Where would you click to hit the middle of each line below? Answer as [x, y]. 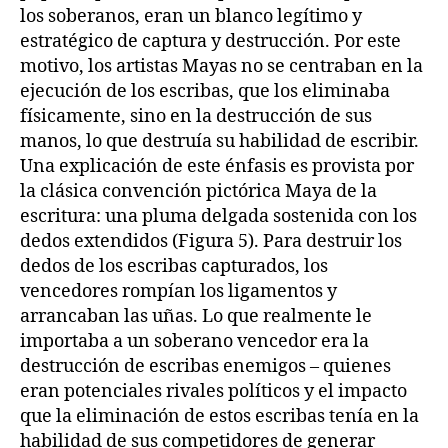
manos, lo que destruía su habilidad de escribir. [219, 141]
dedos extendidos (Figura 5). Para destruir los [211, 241]
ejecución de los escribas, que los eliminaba [205, 91]
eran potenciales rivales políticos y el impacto [213, 391]
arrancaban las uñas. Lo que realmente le [196, 316]
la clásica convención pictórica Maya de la [198, 191]
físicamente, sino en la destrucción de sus [196, 116]
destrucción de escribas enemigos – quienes [205, 366]
